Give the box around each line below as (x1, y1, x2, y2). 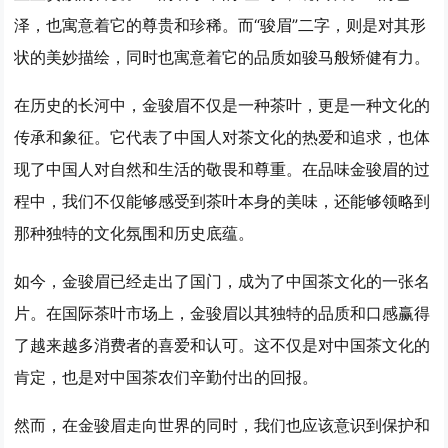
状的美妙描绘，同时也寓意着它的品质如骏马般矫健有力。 (14, 46, 431, 67)
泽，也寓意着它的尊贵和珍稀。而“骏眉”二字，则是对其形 (14, 14, 427, 35)
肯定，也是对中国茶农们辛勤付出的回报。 (14, 366, 319, 387)
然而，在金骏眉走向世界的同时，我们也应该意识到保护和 (14, 414, 431, 435)
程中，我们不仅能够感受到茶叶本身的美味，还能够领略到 (14, 190, 431, 211)
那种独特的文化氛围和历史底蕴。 (14, 222, 255, 243)
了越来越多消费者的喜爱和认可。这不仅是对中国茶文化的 (14, 334, 431, 355)
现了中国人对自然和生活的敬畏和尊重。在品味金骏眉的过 (14, 158, 431, 179)
